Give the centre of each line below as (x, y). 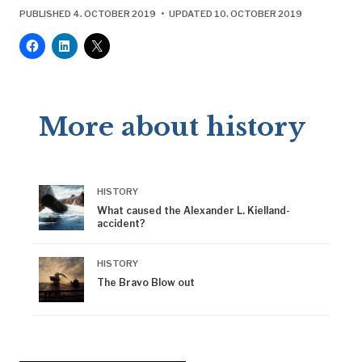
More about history (172, 126)
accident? (121, 223)
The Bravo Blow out (146, 282)
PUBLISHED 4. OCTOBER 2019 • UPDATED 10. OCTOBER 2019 (161, 13)
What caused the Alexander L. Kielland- (194, 210)
